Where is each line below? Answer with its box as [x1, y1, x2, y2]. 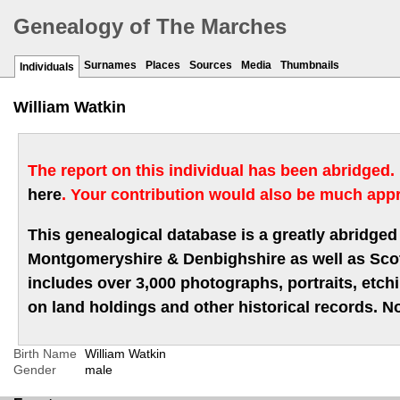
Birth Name [13, 346, 77, 362]
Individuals [20, 61, 74, 74]
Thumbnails [280, 59, 339, 72]
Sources [189, 59, 232, 72]
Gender [13, 362, 56, 378]
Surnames [84, 59, 137, 72]
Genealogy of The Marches [13, 14, 287, 39]
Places [146, 59, 180, 72]
